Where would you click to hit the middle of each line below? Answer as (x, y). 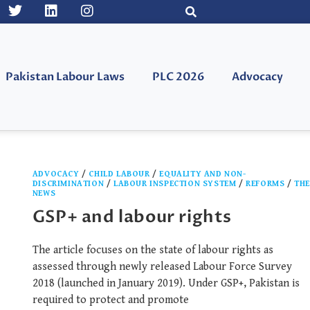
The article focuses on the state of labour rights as (153, 250)
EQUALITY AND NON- (203, 174)
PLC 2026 (178, 77)
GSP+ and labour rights (132, 217)
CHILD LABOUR (119, 174)
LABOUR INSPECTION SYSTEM (175, 184)
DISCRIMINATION (68, 184)
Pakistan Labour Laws (65, 77)
